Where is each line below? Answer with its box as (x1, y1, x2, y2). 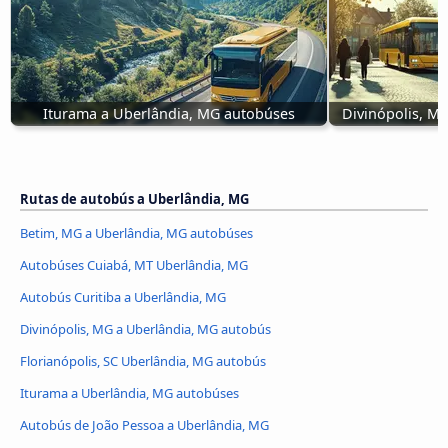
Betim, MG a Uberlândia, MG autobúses (20, 224, 253, 243)
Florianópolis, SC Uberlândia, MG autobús (20, 352, 266, 371)
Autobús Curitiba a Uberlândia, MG (20, 288, 226, 307)
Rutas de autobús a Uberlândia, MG (20, 190, 249, 209)
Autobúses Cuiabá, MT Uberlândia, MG (20, 256, 248, 275)
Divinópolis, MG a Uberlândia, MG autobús (20, 320, 271, 339)
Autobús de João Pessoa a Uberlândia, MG (20, 416, 269, 435)
